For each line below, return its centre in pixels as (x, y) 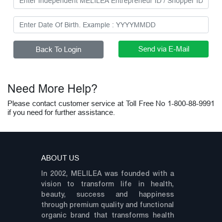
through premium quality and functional (107, 206)
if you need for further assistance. (61, 112)
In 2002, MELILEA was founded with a (107, 174)
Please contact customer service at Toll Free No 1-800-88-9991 (111, 104)
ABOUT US (60, 158)
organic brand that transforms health (107, 216)
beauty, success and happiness (107, 195)
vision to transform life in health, (107, 185)
